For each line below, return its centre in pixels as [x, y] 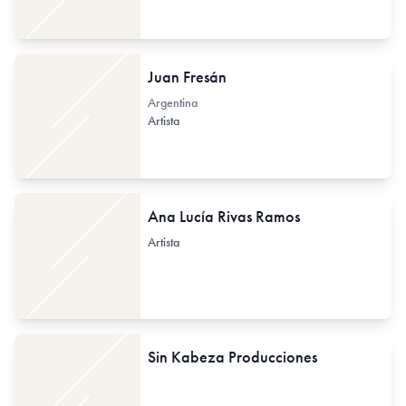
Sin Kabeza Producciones [232, 356]
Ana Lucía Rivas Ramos [223, 217]
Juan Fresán [187, 76]
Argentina [172, 102]
